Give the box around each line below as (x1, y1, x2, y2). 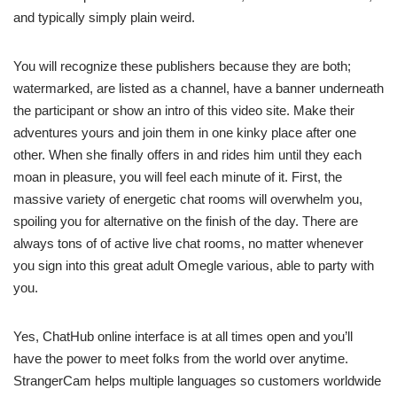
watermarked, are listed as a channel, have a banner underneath (13, 81, 384, 97)
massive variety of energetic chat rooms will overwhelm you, (13, 191, 362, 207)
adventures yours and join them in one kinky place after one (13, 125, 356, 141)
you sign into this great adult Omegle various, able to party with (13, 258, 374, 274)
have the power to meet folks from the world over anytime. (13, 351, 348, 367)
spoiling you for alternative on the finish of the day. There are (13, 214, 358, 230)
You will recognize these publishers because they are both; (13, 58, 351, 74)
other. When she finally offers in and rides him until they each (13, 147, 362, 163)
